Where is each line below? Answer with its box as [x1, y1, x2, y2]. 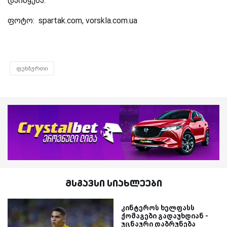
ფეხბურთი [16, 65, 48, 72]
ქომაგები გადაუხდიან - [121, 211, 208, 220]
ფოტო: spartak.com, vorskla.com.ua [8, 16, 137, 26]
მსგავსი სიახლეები [65, 176, 162, 189]
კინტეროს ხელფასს [121, 203, 195, 212]
